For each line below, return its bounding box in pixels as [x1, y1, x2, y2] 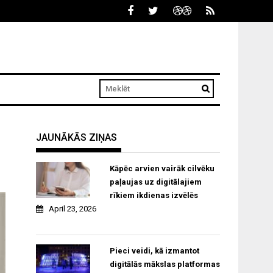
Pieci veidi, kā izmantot [109, 246, 199, 256]
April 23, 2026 [49, 204, 97, 214]
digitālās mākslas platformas [109, 260, 220, 269]
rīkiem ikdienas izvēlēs [109, 191, 198, 200]
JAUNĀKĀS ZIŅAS [36, 132, 118, 144]
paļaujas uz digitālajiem [109, 177, 202, 187]
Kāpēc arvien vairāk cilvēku [109, 164, 214, 174]
